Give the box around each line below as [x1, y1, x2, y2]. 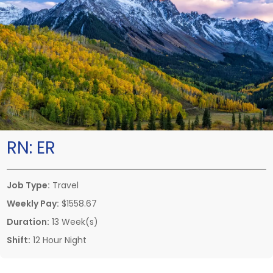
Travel [50, 179, 79, 191]
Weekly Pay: [7, 197, 59, 210]
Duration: [7, 215, 49, 228]
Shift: [7, 233, 30, 246]
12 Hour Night [30, 233, 87, 246]
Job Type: [7, 179, 50, 191]
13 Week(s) [49, 215, 98, 228]
